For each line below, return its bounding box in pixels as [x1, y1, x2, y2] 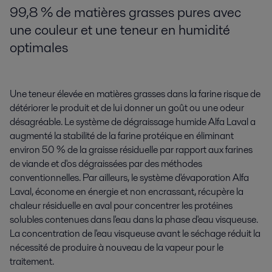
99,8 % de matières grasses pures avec [10, 2, 241, 22]
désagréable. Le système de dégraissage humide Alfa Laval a [10, 115, 256, 129]
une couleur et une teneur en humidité [10, 20, 230, 40]
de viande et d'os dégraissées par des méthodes [10, 157, 202, 171]
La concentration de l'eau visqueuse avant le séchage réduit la [10, 226, 260, 241]
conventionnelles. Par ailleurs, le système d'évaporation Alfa [10, 171, 249, 185]
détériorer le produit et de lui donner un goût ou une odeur [10, 101, 244, 115]
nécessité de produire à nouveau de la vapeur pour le [10, 240, 223, 255]
